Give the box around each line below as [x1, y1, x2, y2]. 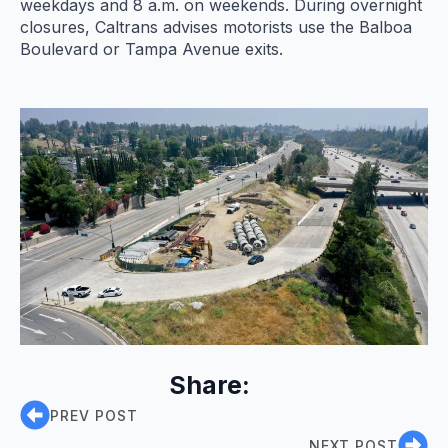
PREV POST [50, 406, 138, 424]
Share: [168, 370, 250, 401]
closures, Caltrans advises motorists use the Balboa [20, 16, 412, 37]
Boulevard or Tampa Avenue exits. [20, 38, 283, 59]
